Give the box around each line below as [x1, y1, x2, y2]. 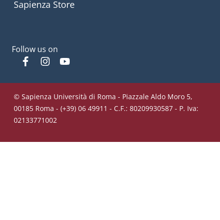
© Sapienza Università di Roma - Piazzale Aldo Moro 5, [14, 91, 192, 101]
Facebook [31, 55, 66, 66]
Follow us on [12, 43, 58, 55]
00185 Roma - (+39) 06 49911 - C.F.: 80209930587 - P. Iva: [14, 103, 198, 113]
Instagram [51, 55, 88, 66]
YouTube [70, 55, 103, 66]
